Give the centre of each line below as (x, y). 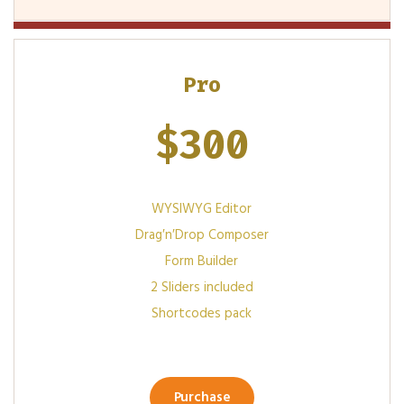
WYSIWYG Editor (202, 209)
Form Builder (202, 261)
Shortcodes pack (202, 313)
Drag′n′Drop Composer (202, 235)
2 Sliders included (202, 287)
